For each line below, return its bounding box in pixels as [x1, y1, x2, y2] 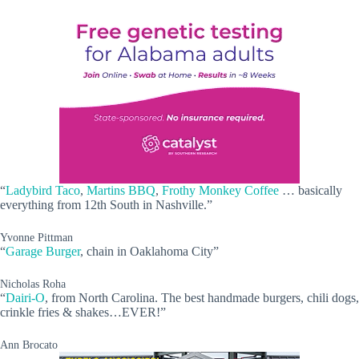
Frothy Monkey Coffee [162, 184, 279, 198]
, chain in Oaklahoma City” [80, 244, 219, 259]
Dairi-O [6, 291, 45, 305]
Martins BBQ [87, 184, 155, 198]
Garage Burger [6, 244, 80, 259]
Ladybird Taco [6, 184, 80, 198]
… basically [279, 184, 342, 198]
